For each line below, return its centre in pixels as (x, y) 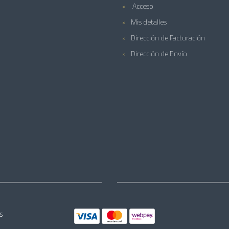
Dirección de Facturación (168, 38)
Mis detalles (149, 22)
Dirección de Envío (159, 53)
